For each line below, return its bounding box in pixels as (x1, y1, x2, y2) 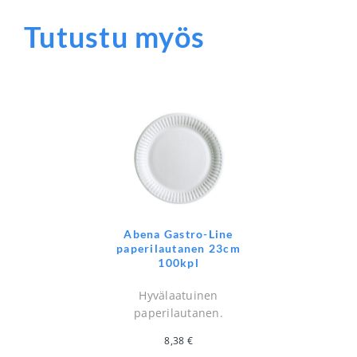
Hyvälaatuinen (139, 287, 218, 303)
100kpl (158, 255, 199, 269)
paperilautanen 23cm (116, 241, 241, 255)
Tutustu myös (24, 19, 205, 55)
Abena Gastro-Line (124, 226, 233, 241)
